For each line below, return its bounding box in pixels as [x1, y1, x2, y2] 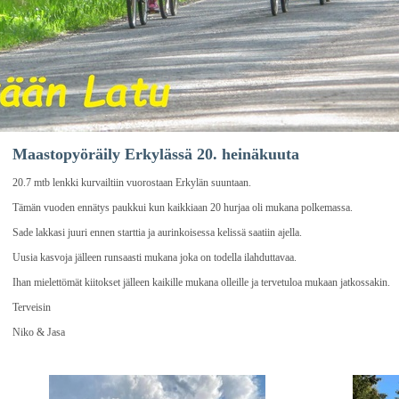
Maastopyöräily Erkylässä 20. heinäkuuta [12, 145, 299, 163]
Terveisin [12, 301, 51, 313]
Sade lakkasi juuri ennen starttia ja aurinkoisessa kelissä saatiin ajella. [12, 226, 302, 239]
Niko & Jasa [12, 326, 65, 338]
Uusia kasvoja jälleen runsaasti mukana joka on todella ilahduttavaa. [12, 251, 297, 264]
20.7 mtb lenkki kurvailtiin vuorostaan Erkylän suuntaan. [12, 176, 251, 189]
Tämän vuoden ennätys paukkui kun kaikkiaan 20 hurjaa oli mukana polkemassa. [12, 201, 353, 214]
